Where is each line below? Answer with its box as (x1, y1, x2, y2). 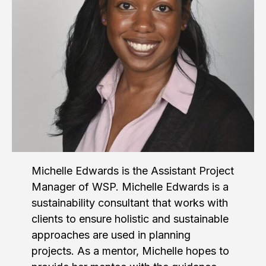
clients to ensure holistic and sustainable (31, 212, 229, 225)
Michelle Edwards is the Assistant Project (31, 164, 234, 177)
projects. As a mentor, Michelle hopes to (31, 244, 229, 257)
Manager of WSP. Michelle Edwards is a (31, 180, 229, 193)
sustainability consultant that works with (31, 196, 228, 209)
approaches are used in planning (31, 228, 191, 241)
